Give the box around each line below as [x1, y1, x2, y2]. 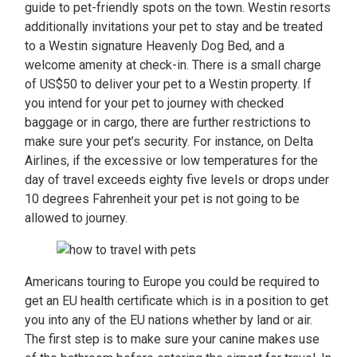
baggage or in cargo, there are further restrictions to [25, 115, 311, 130]
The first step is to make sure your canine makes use [25, 331, 320, 347]
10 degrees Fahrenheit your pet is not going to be [25, 191, 300, 206]
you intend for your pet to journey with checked [25, 96, 284, 111]
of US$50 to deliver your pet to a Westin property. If [25, 76, 312, 92]
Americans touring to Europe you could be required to [25, 274, 320, 289]
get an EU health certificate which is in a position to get [25, 293, 328, 308]
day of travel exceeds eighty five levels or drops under [25, 172, 329, 187]
